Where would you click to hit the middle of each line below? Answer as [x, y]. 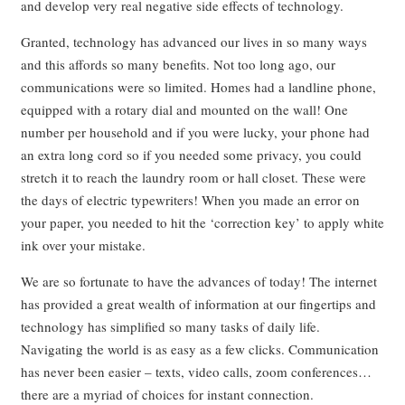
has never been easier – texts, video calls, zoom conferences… [196, 371]
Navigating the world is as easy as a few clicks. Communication [199, 348]
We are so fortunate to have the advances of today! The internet [198, 281]
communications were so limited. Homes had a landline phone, [198, 86]
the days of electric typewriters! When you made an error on [190, 199]
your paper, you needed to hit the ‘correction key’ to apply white [202, 222]
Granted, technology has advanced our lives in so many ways [193, 41]
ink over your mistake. [83, 245]
